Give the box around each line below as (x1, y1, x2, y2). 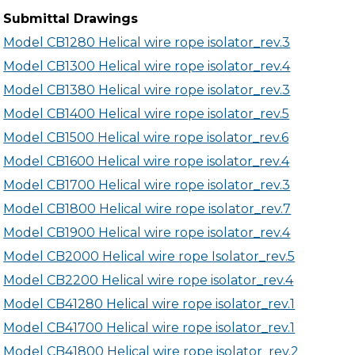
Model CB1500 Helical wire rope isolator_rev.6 (3, 130, 289, 145)
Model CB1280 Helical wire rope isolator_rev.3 (3, 35, 291, 50)
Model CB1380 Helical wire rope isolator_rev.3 (3, 82, 291, 97)
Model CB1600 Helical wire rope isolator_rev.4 (3, 154, 290, 169)
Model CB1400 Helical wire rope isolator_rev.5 (3, 106, 290, 121)
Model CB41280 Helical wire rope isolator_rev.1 (3, 296, 296, 311)
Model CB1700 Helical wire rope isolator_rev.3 (3, 177, 291, 193)
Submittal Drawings (3, 11, 139, 26)
